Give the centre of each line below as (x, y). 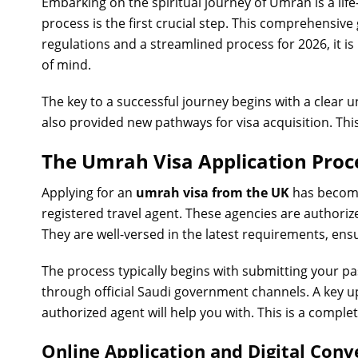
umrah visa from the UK (213, 193)
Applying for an (89, 193)
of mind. (66, 65)
